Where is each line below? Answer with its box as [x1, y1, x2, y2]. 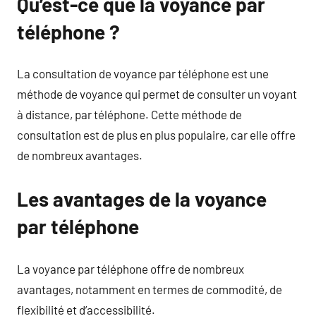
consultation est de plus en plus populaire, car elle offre [17, 128, 296, 142]
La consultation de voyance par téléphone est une [17, 66, 269, 80]
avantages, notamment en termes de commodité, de [17, 281, 282, 296]
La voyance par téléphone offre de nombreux [17, 261, 244, 276]
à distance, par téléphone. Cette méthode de [17, 107, 242, 121]
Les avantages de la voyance [17, 187, 267, 211]
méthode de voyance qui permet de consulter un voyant [17, 87, 297, 101]
